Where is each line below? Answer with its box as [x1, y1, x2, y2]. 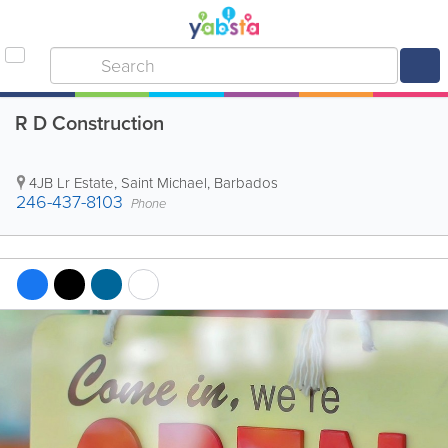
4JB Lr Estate [29, 172, 114, 194]
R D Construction [15, 108, 164, 138]
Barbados [214, 172, 278, 194]
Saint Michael [121, 172, 207, 194]
